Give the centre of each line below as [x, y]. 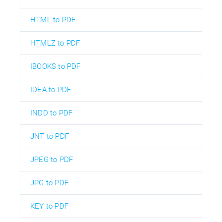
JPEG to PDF [52, 159]
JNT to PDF [50, 136]
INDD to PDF [52, 113]
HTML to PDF [53, 20]
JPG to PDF [49, 183]
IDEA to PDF [51, 89]
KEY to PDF [49, 206]
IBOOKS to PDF [55, 66]
